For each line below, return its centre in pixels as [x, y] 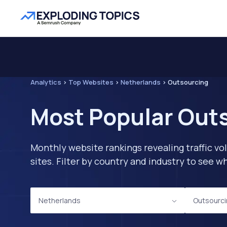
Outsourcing [188, 82]
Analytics [46, 82]
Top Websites [91, 82]
